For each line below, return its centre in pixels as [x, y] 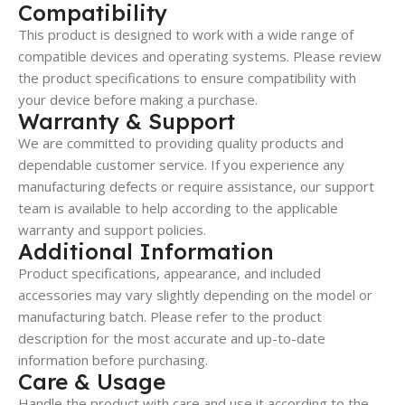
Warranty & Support [127, 121]
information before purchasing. [113, 359]
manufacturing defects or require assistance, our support [196, 186]
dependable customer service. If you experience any [181, 164]
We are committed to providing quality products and [181, 142]
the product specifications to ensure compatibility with [187, 77]
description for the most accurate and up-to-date [172, 338]
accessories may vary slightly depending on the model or [195, 294]
